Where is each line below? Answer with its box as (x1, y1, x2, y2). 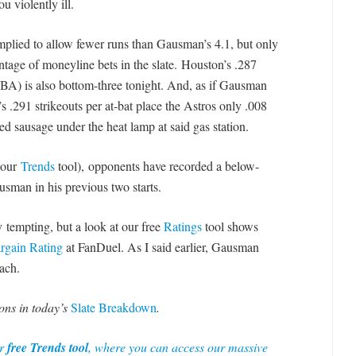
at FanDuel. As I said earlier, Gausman (62, 238, 259, 255)
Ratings (163, 217, 202, 234)
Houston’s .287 (180, 55, 257, 72)
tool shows (201, 217, 258, 234)
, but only (230, 34, 278, 52)
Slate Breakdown (70, 298, 157, 315)
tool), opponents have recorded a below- (54, 157, 259, 174)
